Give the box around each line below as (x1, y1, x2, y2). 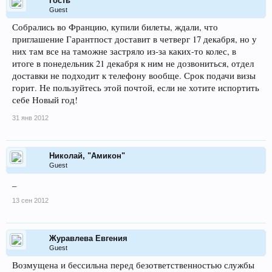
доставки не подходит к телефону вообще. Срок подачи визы (12, 70, 256, 81)
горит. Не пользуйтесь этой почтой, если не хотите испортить (12, 82, 259, 93)
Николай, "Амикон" (49, 151, 125, 160)
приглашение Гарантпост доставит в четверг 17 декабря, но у (12, 33, 257, 45)
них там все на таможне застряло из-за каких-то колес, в (12, 46, 236, 57)
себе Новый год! (12, 94, 78, 106)
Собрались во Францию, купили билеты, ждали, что (12, 21, 218, 33)
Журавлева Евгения (49, 234, 127, 243)
